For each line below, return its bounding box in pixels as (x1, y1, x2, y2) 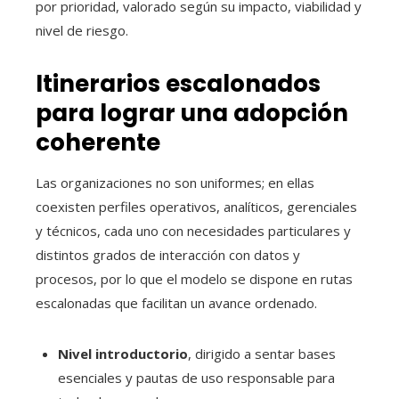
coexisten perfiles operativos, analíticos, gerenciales (36, 198, 357, 216)
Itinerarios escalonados (36, 68, 321, 101)
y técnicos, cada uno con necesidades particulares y (36, 222, 351, 240)
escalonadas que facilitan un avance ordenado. (36, 294, 317, 313)
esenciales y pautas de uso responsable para (58, 369, 335, 387)
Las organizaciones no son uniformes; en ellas (36, 174, 314, 192)
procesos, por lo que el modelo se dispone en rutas (36, 270, 353, 289)
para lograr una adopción (36, 97, 348, 130)
